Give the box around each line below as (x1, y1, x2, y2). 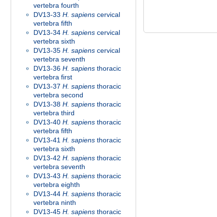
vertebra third (33, 109, 75, 117)
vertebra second (33, 91, 83, 99)
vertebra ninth (33, 199, 76, 206)
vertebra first (33, 73, 72, 81)
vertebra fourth (33, 1, 79, 9)
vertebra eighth (33, 181, 80, 188)
